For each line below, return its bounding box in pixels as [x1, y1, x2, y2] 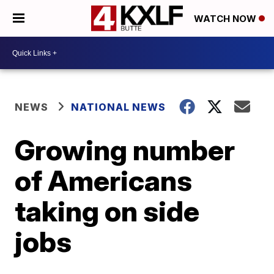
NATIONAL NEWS [71, 101, 166, 113]
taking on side [15, 194, 200, 228]
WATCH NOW [194, 13, 259, 25]
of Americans [15, 163, 193, 198]
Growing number [15, 133, 235, 167]
